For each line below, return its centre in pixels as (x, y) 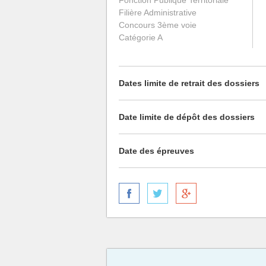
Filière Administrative (158, 12)
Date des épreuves (156, 151)
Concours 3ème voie (158, 25)
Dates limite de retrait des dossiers (189, 83)
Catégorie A (141, 37)
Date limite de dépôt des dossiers (187, 117)
